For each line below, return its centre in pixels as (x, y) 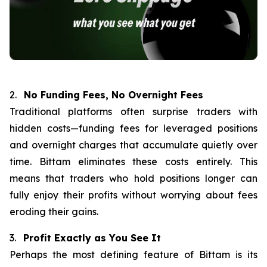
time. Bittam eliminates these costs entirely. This (133, 161)
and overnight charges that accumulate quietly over (133, 145)
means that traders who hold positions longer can (133, 178)
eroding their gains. (54, 211)
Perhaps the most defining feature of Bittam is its (133, 254)
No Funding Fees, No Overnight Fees (114, 94)
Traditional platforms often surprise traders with (133, 111)
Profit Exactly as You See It (92, 237)
